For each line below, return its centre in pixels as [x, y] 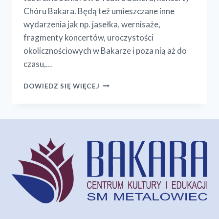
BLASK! [112, 93]
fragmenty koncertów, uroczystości [88, 37]
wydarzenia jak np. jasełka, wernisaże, [92, 24]
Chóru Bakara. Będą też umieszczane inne [99, 11]
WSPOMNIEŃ [122, 83]
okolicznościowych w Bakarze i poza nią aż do [105, 50]
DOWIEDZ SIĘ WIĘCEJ [62, 86]
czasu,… [38, 64]
